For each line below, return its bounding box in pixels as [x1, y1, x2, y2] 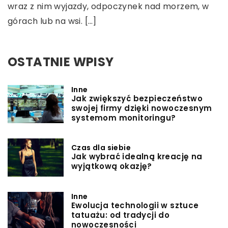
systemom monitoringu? [71, 112, 176, 123]
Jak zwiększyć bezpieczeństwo [71, 93, 203, 104]
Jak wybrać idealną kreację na [71, 151, 203, 162]
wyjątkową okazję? [71, 161, 152, 172]
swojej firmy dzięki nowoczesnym [71, 102, 212, 113]
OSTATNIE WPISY [8, 53, 114, 71]
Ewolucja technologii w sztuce [71, 199, 199, 211]
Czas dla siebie [71, 142, 131, 153]
